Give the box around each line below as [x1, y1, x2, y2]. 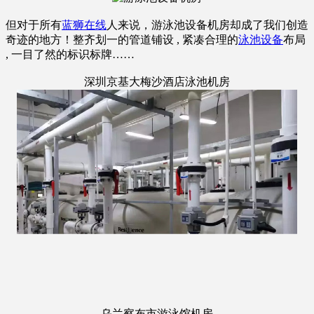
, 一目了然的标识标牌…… [6, 48, 135, 60]
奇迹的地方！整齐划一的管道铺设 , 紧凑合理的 [6, 33, 238, 46]
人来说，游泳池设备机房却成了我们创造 [107, 18, 308, 31]
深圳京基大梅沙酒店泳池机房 [84, 75, 230, 88]
